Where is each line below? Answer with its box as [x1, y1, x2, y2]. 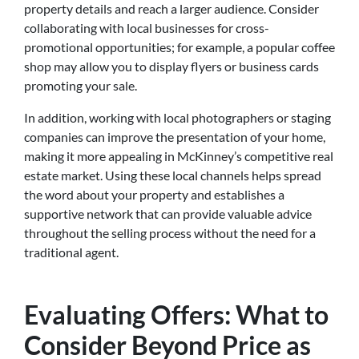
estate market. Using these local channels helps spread [24, 167, 321, 183]
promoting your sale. [24, 77, 137, 93]
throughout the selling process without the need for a [24, 224, 316, 240]
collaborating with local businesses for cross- [24, 19, 269, 35]
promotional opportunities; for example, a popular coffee [24, 38, 335, 54]
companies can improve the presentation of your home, [24, 128, 325, 144]
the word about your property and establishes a [24, 186, 284, 202]
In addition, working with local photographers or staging [24, 109, 331, 125]
